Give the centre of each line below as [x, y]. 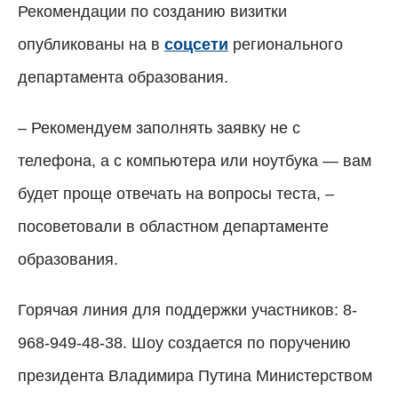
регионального [286, 44]
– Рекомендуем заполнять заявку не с [159, 127]
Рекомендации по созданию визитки [152, 11]
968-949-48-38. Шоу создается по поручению [184, 342]
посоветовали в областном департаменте [173, 226]
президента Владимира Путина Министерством [195, 375]
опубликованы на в [91, 44]
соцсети [196, 44]
